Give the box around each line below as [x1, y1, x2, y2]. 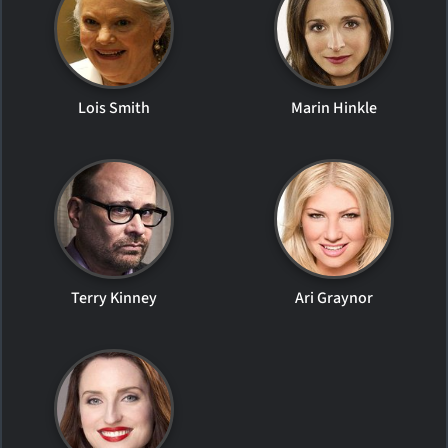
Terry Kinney [71, 286, 158, 309]
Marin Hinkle [290, 96, 377, 119]
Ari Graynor [294, 286, 373, 309]
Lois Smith [78, 96, 151, 119]
